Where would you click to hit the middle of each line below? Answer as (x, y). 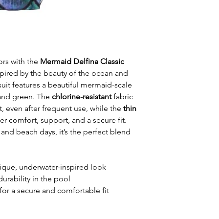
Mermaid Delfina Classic (82, 61)
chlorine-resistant (82, 96)
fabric (122, 96)
